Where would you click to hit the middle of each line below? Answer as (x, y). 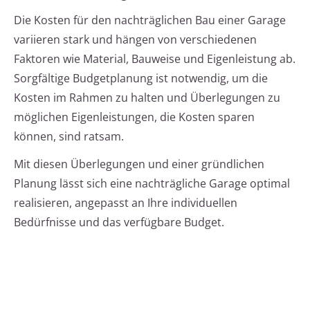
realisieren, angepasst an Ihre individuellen (126, 203)
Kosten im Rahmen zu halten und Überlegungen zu (147, 98)
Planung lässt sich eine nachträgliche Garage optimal (152, 184)
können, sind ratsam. (69, 137)
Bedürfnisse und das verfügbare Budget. (119, 222)
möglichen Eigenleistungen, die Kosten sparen (134, 117)
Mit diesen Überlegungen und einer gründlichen (139, 164)
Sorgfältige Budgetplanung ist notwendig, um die (141, 79)
